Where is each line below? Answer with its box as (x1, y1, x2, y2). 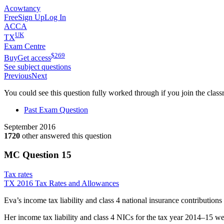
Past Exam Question (24, 105, 88, 114)
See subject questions (4, 62, 71, 71)
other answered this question (20, 131, 111, 140)
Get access (17, 53, 51, 62)
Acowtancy (4, 4, 40, 12)
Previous (4, 71, 31, 80)
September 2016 (4, 122, 55, 131)
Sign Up (18, 13, 44, 21)
